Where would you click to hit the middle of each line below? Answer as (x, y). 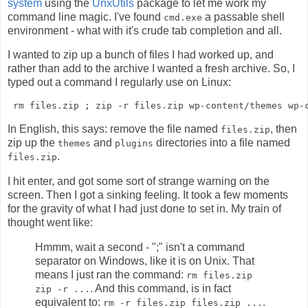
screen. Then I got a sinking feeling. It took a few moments (148, 195)
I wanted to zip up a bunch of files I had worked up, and (141, 55)
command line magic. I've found (86, 16)
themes (74, 144)
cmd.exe (183, 17)
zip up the (33, 143)
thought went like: (50, 222)
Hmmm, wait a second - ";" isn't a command (140, 247)
